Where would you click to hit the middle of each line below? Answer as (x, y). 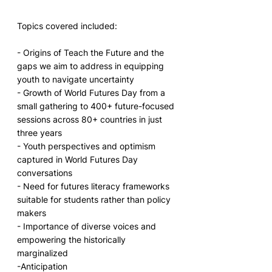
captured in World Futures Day (79, 160)
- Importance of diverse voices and (88, 226)
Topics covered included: (67, 26)
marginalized (42, 253)
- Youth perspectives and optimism (87, 146)
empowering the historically (73, 240)
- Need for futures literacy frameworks (94, 186)
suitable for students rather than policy (95, 200)
